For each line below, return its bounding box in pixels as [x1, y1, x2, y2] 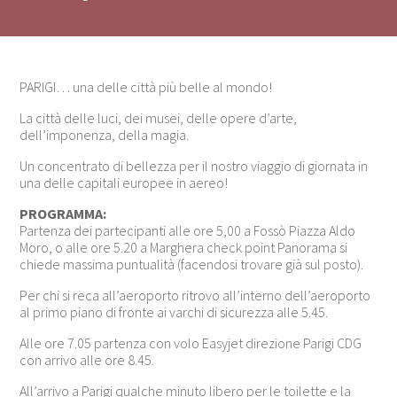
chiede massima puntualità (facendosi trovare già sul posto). [19, 254, 364, 273]
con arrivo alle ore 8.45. [19, 350, 155, 369]
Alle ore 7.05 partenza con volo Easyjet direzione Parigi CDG [19, 333, 362, 352]
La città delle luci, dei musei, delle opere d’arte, [19, 108, 298, 127]
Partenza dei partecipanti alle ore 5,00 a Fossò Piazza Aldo [19, 221, 356, 239]
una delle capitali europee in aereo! [19, 173, 229, 191]
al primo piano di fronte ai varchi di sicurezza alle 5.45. [19, 302, 329, 321]
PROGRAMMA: [19, 204, 107, 222]
